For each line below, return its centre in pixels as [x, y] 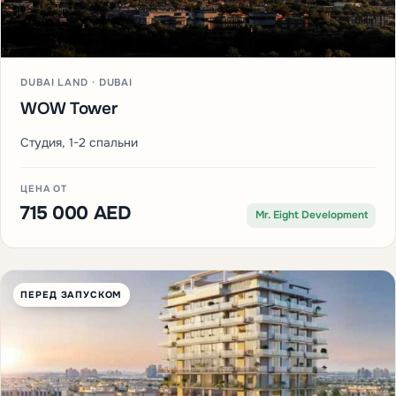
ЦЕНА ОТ [44, 189]
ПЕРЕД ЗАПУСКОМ [72, 294]
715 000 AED [76, 213]
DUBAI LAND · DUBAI [77, 83]
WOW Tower [69, 109]
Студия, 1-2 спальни [79, 143]
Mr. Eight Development [311, 216]
